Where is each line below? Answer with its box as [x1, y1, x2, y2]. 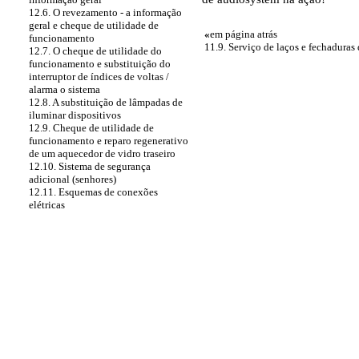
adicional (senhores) [29, 173, 116, 185]
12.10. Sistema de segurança [29, 160, 151, 172]
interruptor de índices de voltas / [29, 71, 169, 83]
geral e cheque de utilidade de [29, 19, 159, 31]
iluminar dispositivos [29, 109, 121, 121]
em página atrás [210, 27, 277, 40]
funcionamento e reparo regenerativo [29, 135, 188, 147]
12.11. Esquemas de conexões [29, 186, 158, 198]
